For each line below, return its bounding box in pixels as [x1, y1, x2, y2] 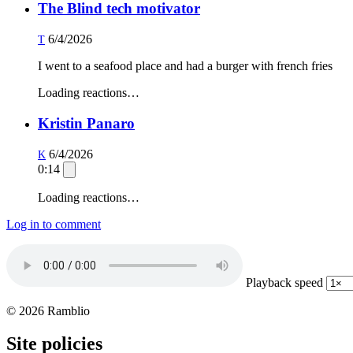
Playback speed [246, 275, 323, 289]
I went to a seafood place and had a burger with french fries [38, 59, 333, 73]
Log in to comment [6, 217, 101, 231]
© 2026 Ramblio [6, 303, 90, 318]
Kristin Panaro [38, 114, 135, 132]
